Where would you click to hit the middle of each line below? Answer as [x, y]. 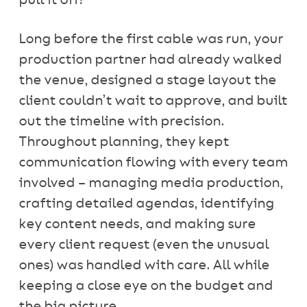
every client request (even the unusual [143, 245]
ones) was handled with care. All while [144, 266]
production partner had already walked [150, 60]
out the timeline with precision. [121, 122]
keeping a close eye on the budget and [145, 286]
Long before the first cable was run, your [150, 39]
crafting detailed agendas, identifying [146, 204]
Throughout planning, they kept [123, 142]
